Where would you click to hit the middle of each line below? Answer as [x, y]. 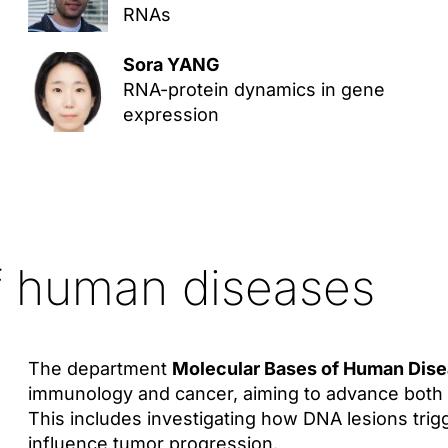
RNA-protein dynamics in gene [253, 89]
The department [99, 368]
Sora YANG [171, 64]
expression [170, 114]
